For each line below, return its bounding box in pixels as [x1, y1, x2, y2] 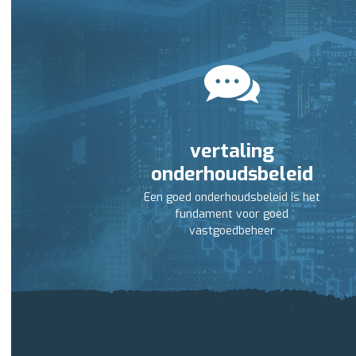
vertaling [189, 137, 274, 164]
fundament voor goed [175, 207, 289, 222]
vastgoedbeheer [188, 223, 275, 239]
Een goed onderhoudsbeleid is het [143, 190, 320, 206]
